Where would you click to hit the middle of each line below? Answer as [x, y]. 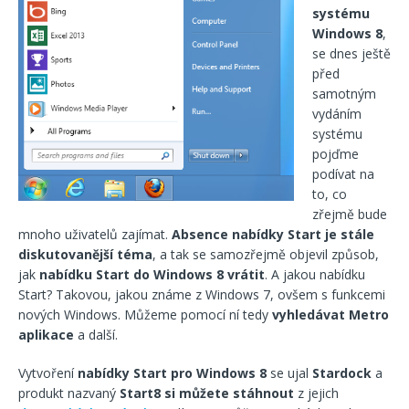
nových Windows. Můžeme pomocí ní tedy [145, 315]
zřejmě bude [350, 214]
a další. [96, 335]
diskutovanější [68, 254]
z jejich [316, 393]
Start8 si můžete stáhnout [207, 393]
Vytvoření [48, 373]
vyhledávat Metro [330, 315]
